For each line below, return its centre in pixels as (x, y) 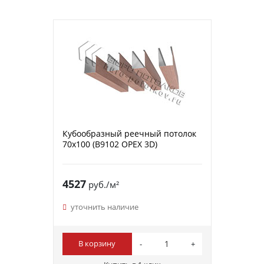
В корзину (97, 244)
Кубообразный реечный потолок (129, 133)
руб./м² (102, 184)
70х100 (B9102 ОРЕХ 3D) (110, 144)
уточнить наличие (104, 207)
